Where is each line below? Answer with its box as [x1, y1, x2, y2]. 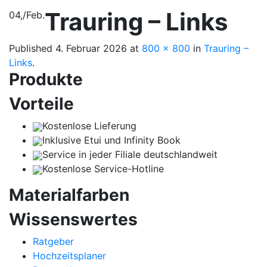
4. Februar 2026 [55, 42, 127, 54]
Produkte [9, 69, 83, 89]
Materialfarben [9, 184, 129, 205]
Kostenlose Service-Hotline [42, 162, 164, 175]
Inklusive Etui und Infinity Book [42, 133, 181, 146]
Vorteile [9, 93, 74, 114]
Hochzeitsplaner [33, 249, 106, 262]
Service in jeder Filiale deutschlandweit [42, 148, 218, 160]
